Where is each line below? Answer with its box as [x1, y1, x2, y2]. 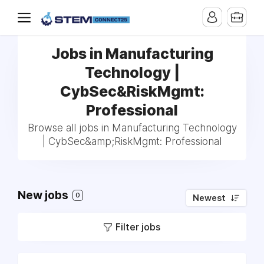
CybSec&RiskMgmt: [60, 82, 204, 100]
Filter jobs [115, 221, 160, 233]
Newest [193, 193, 226, 203]
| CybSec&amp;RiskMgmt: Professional [42, 136, 222, 147]
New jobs [18, 189, 71, 202]
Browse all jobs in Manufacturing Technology [27, 122, 237, 134]
